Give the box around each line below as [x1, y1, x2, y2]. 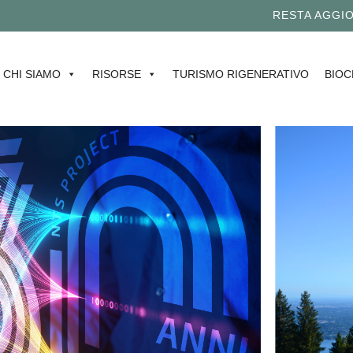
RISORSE [92, 67, 141, 80]
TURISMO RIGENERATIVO [173, 67, 309, 80]
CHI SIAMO [3, 67, 61, 80]
